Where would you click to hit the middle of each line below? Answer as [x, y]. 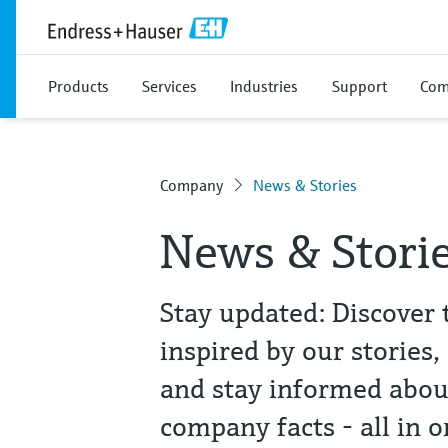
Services [169, 86]
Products [78, 86]
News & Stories [305, 185]
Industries [264, 86]
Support [359, 86]
